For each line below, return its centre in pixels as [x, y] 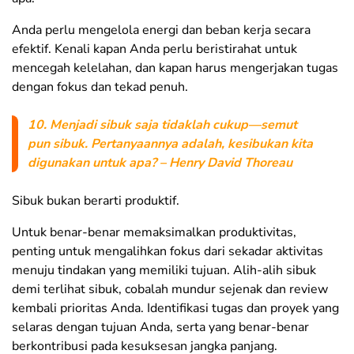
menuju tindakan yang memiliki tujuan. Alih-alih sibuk [164, 271]
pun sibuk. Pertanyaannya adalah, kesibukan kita [170, 144]
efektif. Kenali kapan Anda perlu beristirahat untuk [154, 49]
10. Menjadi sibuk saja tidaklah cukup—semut [162, 125]
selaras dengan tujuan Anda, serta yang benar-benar [160, 328]
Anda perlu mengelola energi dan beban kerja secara [161, 30]
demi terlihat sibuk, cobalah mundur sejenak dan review [170, 290]
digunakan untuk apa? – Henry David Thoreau [160, 163]
